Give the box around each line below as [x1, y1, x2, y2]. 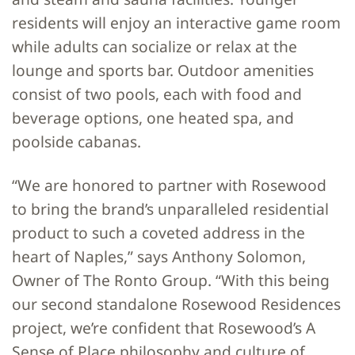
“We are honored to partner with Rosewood [12, 174, 326, 196]
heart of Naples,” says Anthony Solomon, [12, 245, 306, 267]
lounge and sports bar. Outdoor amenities [12, 59, 314, 81]
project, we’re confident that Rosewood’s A [12, 316, 315, 338]
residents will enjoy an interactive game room [12, 11, 341, 33]
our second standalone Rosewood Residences [12, 292, 341, 315]
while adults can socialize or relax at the [12, 35, 297, 57]
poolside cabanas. [12, 130, 141, 152]
